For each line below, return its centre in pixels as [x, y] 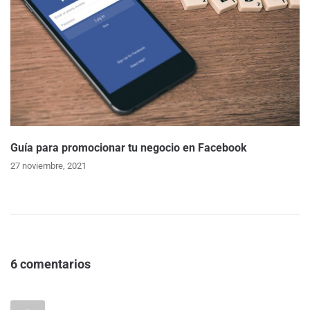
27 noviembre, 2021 [48, 165]
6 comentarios [51, 264]
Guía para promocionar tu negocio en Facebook [129, 147]
